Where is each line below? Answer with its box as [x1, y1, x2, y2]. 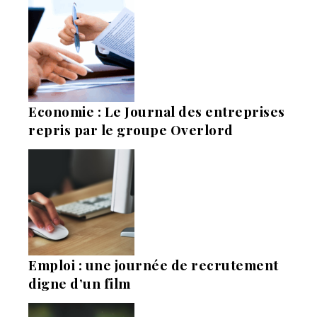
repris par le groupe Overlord [28, 120, 234, 139]
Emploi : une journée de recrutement [28, 255, 279, 275]
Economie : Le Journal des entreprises [28, 102, 285, 121]
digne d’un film [28, 274, 131, 293]
